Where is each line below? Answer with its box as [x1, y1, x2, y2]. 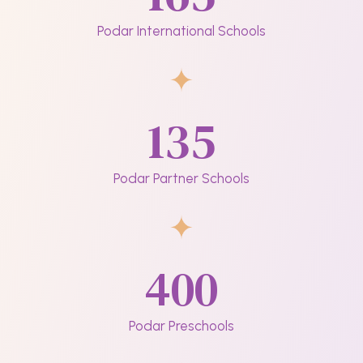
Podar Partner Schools [113, 170, 250, 186]
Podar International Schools [97, 23, 266, 39]
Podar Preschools [129, 318, 234, 334]
